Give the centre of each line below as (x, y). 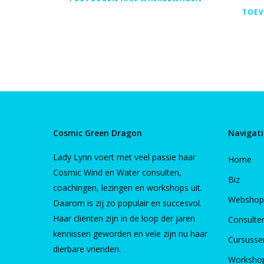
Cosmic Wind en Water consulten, (117, 172)
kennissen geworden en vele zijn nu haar (130, 234)
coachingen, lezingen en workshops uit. (128, 188)
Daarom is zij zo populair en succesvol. (127, 203)
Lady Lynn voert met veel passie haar (124, 157)
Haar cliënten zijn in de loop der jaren (124, 218)
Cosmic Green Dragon (98, 133)
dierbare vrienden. (87, 249)
